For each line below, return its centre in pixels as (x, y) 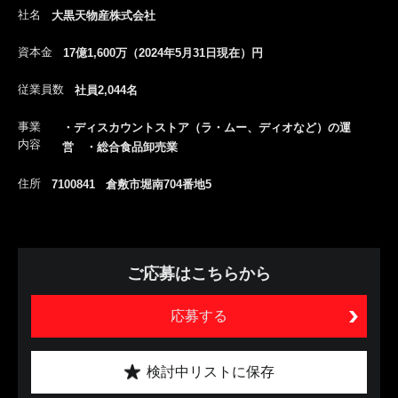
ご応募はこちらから (199, 274)
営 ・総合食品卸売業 (120, 147)
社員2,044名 (106, 90)
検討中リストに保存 (210, 372)
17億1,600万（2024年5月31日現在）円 (163, 53)
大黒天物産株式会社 (103, 16)
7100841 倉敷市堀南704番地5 (131, 184)
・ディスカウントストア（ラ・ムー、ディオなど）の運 (207, 127)
